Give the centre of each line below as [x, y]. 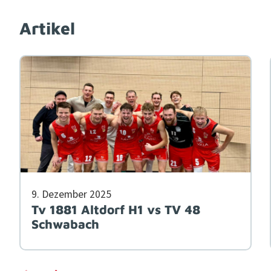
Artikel [47, 28]
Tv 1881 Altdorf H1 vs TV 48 [116, 210]
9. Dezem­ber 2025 [71, 195]
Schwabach [65, 224]
